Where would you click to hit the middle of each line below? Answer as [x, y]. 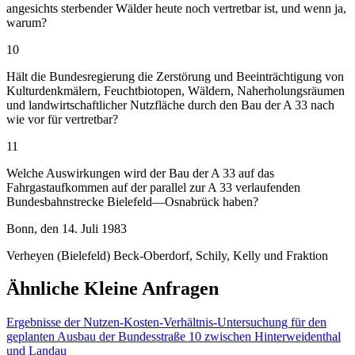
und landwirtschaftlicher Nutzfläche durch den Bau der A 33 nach [170, 105]
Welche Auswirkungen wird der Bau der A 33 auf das [140, 173]
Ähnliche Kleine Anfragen [113, 289]
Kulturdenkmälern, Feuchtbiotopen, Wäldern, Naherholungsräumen [176, 90]
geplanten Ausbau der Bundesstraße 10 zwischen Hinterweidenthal [174, 337]
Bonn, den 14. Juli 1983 [67, 228]
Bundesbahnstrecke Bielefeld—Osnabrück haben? [132, 201]
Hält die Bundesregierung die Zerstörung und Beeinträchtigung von [175, 76]
